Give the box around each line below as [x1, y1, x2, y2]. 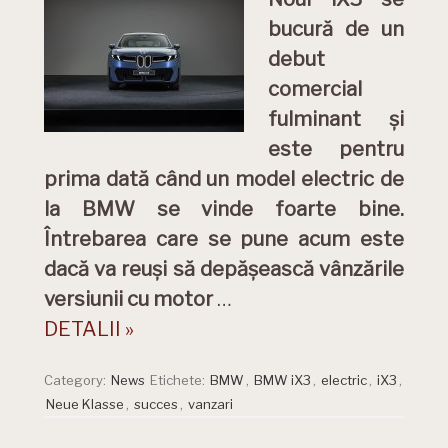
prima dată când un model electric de [44, 167, 404, 191]
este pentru [268, 137, 404, 161]
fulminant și [268, 107, 404, 131]
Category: [44, 372, 109, 388]
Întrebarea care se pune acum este [44, 227, 404, 251]
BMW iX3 [254, 372, 311, 388]
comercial [268, 77, 362, 101]
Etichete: [150, 372, 208, 388]
